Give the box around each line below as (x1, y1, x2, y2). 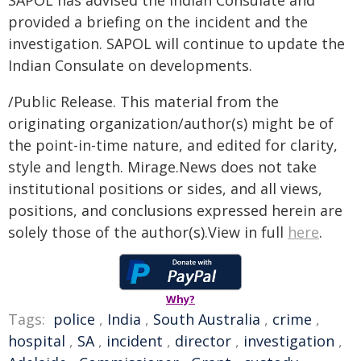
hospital (8, 331, 65, 351)
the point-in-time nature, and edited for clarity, (8, 135, 338, 155)
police (53, 309, 95, 329)
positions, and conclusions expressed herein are (8, 201, 342, 220)
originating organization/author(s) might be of (8, 114, 334, 133)
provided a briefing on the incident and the (8, 12, 308, 31)
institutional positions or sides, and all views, (8, 179, 322, 198)
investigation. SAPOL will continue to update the (8, 34, 345, 53)
